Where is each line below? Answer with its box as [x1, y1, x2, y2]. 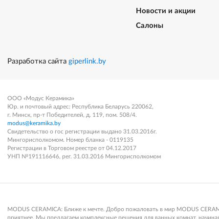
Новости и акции [135, 7, 196, 15]
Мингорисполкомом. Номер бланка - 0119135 [7, 137, 133, 143]
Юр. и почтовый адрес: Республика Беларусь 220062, [7, 104, 155, 109]
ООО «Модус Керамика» [7, 95, 74, 101]
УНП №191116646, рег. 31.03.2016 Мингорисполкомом [7, 153, 161, 159]
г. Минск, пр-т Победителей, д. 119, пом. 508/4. [7, 112, 137, 118]
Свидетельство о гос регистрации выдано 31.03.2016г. [7, 129, 158, 134]
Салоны [135, 22, 163, 29]
